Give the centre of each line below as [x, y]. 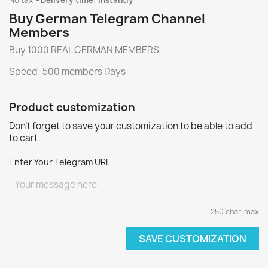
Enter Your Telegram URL [60, 162]
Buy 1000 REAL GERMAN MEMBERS [84, 50]
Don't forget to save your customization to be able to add [131, 126]
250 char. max [235, 211]
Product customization [72, 107]
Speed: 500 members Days [67, 71]
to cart [23, 138]
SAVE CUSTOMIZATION [193, 239]
